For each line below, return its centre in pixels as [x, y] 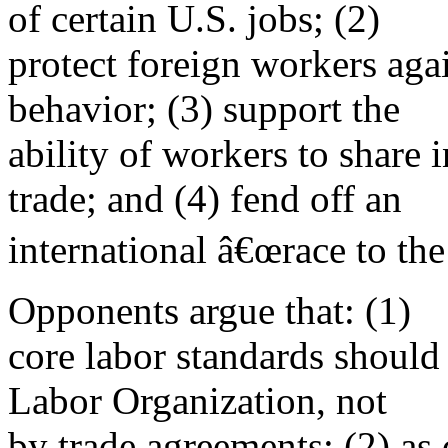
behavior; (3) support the [204, 108]
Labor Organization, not [197, 400]
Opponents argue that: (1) [209, 310]
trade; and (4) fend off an [205, 198]
